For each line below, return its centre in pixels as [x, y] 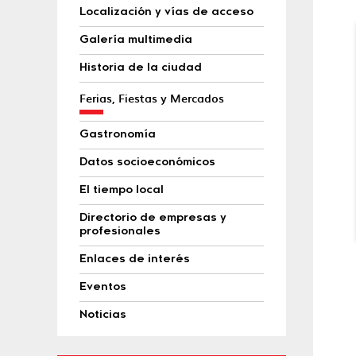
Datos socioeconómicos [147, 163]
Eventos [103, 288]
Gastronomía [118, 135]
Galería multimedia [136, 41]
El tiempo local [122, 191]
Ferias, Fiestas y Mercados [152, 98]
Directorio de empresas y [153, 219]
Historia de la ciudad [141, 68]
